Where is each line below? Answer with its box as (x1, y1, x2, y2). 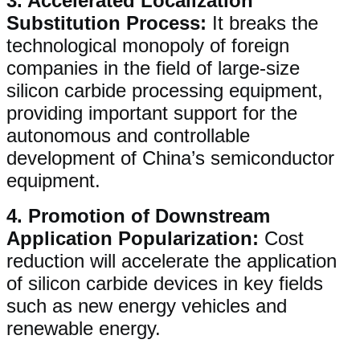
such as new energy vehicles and (6, 294, 287, 317)
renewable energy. (6, 317, 161, 339)
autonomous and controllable (6, 124, 250, 146)
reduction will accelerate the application (6, 249, 337, 272)
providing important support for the (6, 101, 297, 124)
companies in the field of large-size (6, 56, 300, 79)
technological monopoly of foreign (6, 34, 289, 56)
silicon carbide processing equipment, (6, 79, 323, 101)
